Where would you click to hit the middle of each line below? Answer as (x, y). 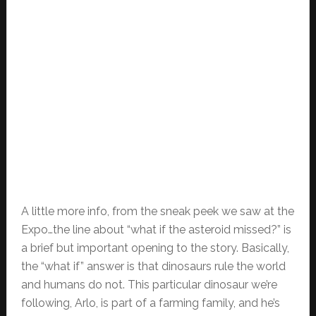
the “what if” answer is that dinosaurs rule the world (153, 266)
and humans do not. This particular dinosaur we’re (149, 284)
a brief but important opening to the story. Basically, (155, 248)
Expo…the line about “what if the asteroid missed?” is (156, 229)
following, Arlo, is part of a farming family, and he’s (150, 303)
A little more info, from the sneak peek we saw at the (157, 211)
